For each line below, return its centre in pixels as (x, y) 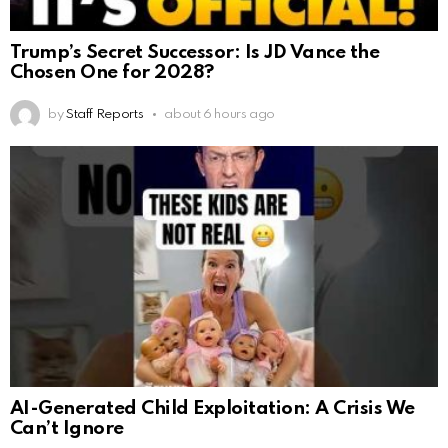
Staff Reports (104, 114)
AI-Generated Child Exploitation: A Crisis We (212, 409)
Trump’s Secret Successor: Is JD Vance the (195, 53)
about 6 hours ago (220, 114)
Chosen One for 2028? (112, 73)
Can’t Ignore (67, 429)
